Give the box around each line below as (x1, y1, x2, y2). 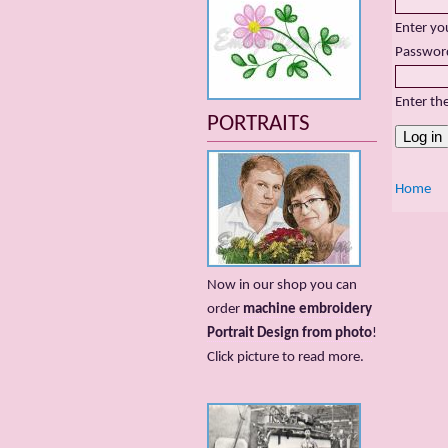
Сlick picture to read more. (207, 350, 364, 365)
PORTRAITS (207, 112, 310, 136)
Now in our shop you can (207, 278, 357, 293)
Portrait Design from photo (207, 326, 372, 341)
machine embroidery (243, 302, 372, 317)
